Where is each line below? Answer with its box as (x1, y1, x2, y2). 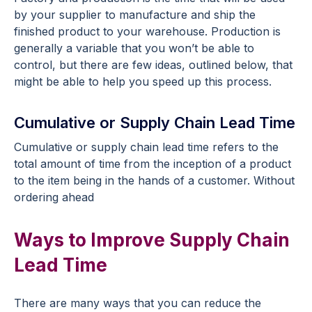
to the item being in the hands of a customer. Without (14, 173, 295, 187)
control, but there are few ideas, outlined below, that (14, 57, 292, 72)
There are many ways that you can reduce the (14, 295, 261, 310)
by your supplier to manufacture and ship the (14, 7, 256, 22)
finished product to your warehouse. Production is (14, 24, 281, 38)
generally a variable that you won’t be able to (14, 40, 254, 55)
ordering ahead (14, 189, 94, 204)
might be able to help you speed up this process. (14, 74, 272, 88)
